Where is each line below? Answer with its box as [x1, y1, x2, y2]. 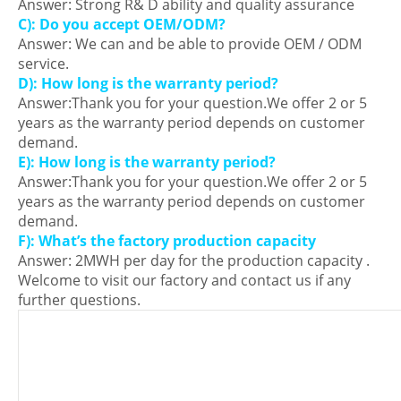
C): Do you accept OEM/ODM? [18, 14, 226, 35]
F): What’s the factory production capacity [18, 231, 316, 252]
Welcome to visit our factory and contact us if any [18, 270, 351, 291]
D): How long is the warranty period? [18, 73, 278, 94]
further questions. [18, 290, 141, 311]
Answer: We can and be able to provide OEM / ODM [18, 34, 362, 55]
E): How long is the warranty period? [18, 152, 276, 173]
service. [18, 54, 69, 74]
